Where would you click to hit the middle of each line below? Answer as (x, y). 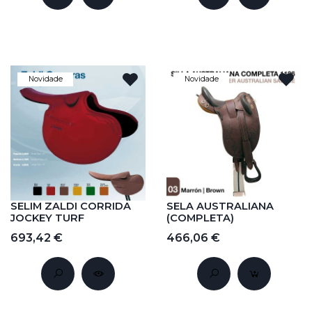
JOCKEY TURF (47, 218)
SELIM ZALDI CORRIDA (71, 206)
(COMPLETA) (200, 218)
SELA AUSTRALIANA (220, 206)
